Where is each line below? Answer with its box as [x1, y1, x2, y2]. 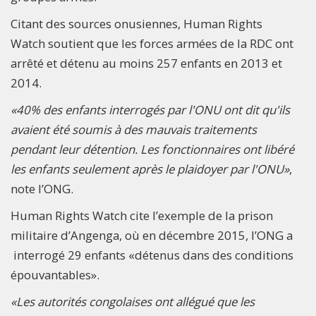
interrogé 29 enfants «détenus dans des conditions [11, 246, 293, 263]
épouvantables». [11, 266, 102, 283]
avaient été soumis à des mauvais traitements [11, 121, 257, 138]
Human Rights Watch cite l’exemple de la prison [11, 207, 273, 224]
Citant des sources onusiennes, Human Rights [11, 15, 262, 32]
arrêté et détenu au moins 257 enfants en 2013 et [11, 54, 282, 71]
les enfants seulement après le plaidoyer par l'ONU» [11, 160, 289, 177]
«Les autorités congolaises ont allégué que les [11, 293, 255, 310]
